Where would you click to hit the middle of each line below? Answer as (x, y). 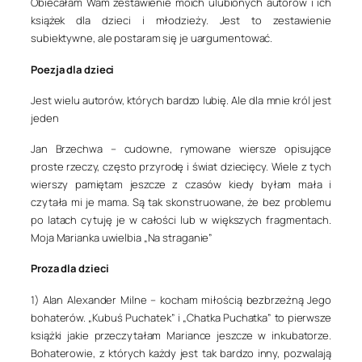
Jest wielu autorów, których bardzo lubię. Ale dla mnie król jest (181, 100)
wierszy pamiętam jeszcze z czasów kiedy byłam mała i (181, 184)
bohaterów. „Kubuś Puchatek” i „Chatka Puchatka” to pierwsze (181, 317)
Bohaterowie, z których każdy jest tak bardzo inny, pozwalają (181, 353)
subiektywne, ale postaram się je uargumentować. (152, 38)
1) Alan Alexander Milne (89, 299)
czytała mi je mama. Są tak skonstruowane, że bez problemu (181, 202)
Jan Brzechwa (67, 149)
